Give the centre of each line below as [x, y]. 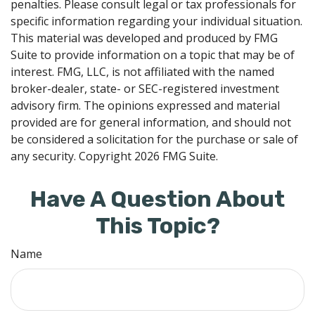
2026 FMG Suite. [176, 156]
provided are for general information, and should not [151, 122]
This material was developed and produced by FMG [144, 38]
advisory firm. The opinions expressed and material [145, 105]
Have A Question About [157, 199]
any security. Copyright [72, 156]
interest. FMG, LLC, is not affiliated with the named [142, 71]
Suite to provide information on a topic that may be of [153, 54]
